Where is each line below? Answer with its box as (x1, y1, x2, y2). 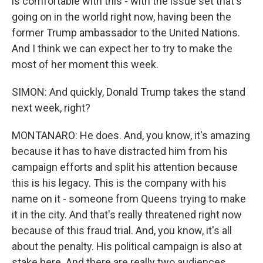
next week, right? (12, 102, 90, 114)
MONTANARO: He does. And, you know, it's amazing (12, 129, 250, 141)
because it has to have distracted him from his (12, 145, 228, 157)
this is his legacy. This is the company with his (12, 177, 227, 189)
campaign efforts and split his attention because (12, 161, 238, 173)
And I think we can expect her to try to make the (12, 42, 232, 55)
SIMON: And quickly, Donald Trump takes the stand (12, 86, 245, 98)
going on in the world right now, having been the (12, 11, 231, 23)
